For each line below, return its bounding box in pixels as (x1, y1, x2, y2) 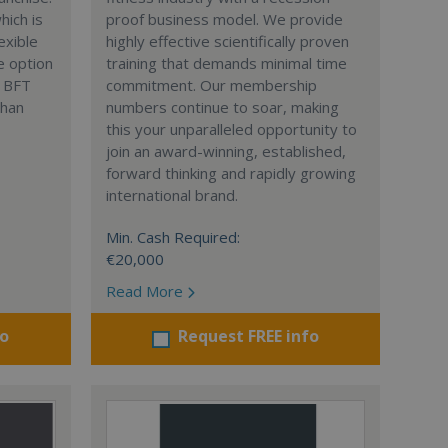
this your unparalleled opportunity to (105, 119, 357, 139)
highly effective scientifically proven (105, 31, 349, 51)
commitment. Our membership (105, 75, 317, 95)
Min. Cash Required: (105, 227, 240, 247)
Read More (105, 281, 187, 301)
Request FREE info (177, 325, 319, 347)
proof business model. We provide (105, 9, 343, 29)
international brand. (105, 185, 238, 205)
